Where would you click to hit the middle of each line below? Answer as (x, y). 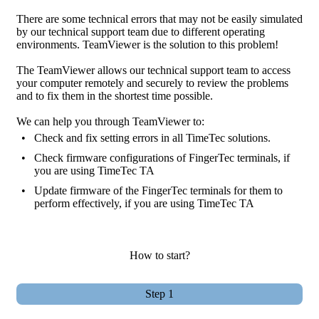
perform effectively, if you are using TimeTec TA (144, 203)
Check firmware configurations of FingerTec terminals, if (162, 157)
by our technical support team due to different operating (141, 31)
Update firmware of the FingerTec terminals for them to (158, 190)
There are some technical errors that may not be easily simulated (159, 19)
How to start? (159, 255)
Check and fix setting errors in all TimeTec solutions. (152, 137)
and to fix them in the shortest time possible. (115, 95)
